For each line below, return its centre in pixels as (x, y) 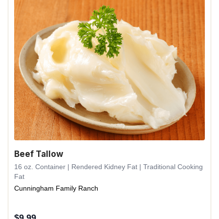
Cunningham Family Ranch (56, 188)
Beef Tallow (39, 154)
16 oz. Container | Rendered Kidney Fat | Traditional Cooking (109, 167)
